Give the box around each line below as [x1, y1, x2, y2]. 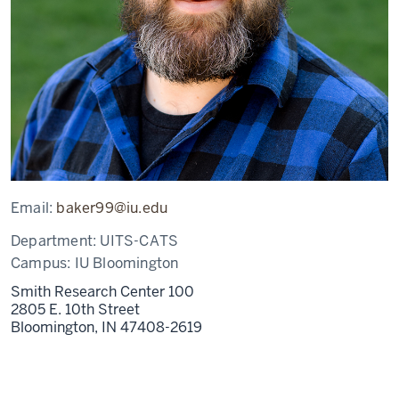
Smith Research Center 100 [11, 282, 194, 301]
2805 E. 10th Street [11, 300, 140, 319]
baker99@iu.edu [56, 199, 168, 217]
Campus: [11, 254, 75, 273]
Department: [11, 232, 101, 250]
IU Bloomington [74, 254, 179, 273]
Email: [11, 199, 57, 217]
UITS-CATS [100, 232, 179, 250]
